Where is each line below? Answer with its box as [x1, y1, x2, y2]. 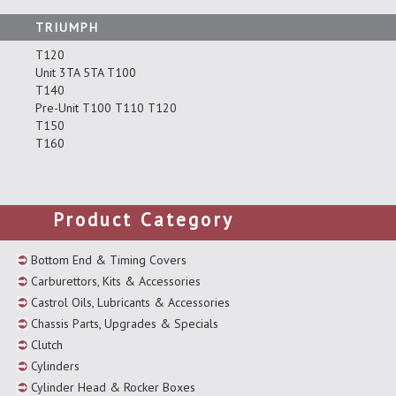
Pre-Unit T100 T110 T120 [35, 99, 177, 116]
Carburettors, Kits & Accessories [31, 272, 201, 289]
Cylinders [31, 357, 80, 374]
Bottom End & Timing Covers [31, 251, 187, 268]
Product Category [53, 207, 234, 232]
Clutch [31, 336, 63, 353]
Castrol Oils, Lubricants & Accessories [31, 293, 230, 310]
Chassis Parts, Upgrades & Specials [31, 315, 218, 331]
